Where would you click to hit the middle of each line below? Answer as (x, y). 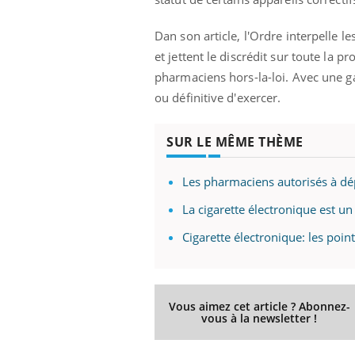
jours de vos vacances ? (254, 38)
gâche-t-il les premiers (250, 26)
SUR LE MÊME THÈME (235, 141)
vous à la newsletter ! (260, 318)
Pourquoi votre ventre (251, 14)
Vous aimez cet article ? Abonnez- (259, 306)
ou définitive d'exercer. (218, 97)
